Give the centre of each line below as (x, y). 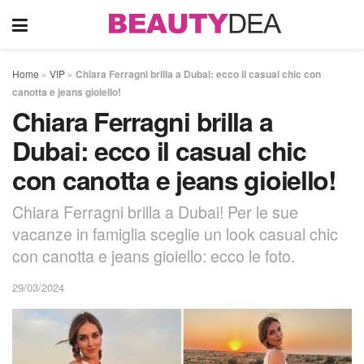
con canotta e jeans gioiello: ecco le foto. (154, 255)
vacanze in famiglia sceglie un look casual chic (175, 233)
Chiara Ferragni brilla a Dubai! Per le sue (155, 211)
